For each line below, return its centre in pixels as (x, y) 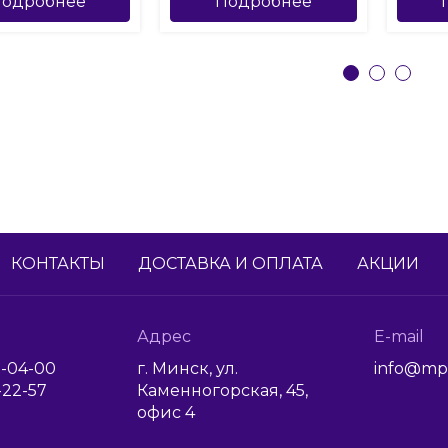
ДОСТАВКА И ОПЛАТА (231, 264)
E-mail (399, 337)
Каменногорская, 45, (222, 391)
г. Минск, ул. (187, 369)
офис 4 (165, 413)
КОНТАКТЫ (57, 264)
